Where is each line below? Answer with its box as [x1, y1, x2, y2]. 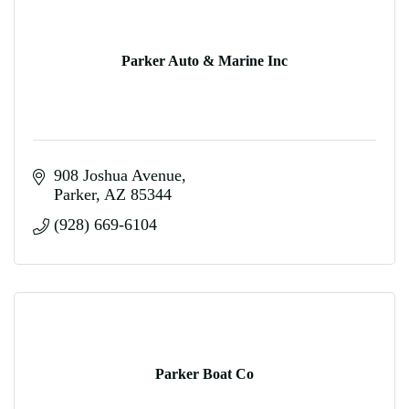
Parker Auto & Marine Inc [121, 52, 288, 68]
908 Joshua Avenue [53, 166, 182, 184]
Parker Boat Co [155, 365, 254, 382]
